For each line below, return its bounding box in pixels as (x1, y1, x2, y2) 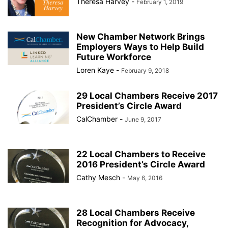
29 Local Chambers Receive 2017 (76, 91, 218, 101)
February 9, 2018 (121, 67, 169, 74)
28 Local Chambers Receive (76, 208, 195, 218)
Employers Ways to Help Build (76, 42, 204, 52)
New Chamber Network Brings (76, 32, 205, 42)
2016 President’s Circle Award (76, 159, 205, 169)
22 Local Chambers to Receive (76, 149, 206, 159)
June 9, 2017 (125, 116, 161, 123)
